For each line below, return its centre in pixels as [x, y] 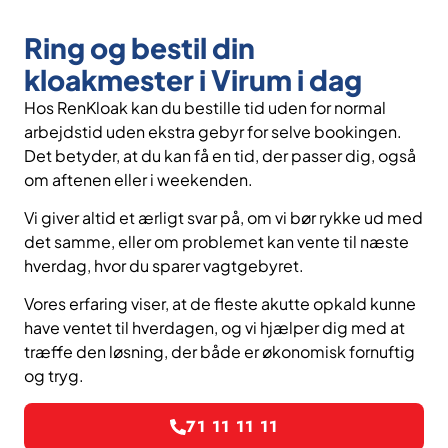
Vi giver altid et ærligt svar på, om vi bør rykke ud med [223, 218]
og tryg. [54, 376]
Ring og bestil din [139, 47]
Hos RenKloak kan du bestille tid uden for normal [205, 107]
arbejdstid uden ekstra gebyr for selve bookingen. [213, 131]
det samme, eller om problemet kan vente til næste [216, 242]
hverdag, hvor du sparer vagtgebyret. [164, 266]
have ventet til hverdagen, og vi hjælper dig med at [214, 328]
